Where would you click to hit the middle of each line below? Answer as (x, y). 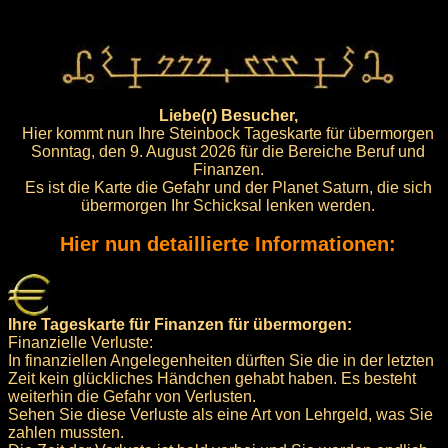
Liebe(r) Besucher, (228, 115)
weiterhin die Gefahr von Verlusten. (132, 396)
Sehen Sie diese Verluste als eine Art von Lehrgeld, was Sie (220, 414)
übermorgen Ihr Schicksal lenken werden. (228, 205)
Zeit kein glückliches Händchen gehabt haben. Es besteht (212, 378)
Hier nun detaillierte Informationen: (228, 243)
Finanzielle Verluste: (80, 342)
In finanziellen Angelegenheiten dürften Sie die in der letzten (221, 360)
